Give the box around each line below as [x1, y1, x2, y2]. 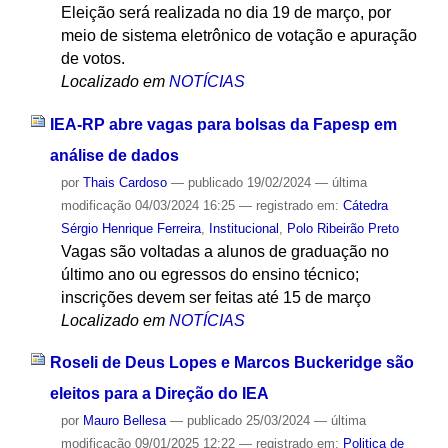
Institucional [208, 220, 279, 236]
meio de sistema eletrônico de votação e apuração [60, 27, 417, 45]
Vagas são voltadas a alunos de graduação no [60, 242, 389, 260]
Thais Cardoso [82, 174, 167, 190]
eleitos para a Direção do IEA [49, 385, 269, 403]
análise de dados [49, 146, 179, 164]
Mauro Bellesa [82, 413, 166, 429]
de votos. [60, 50, 125, 68]
